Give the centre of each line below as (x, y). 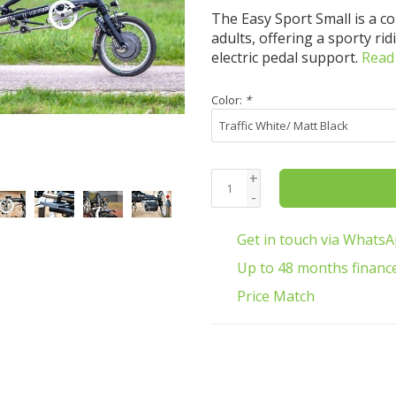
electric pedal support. (286, 57)
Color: (228, 100)
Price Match (276, 296)
